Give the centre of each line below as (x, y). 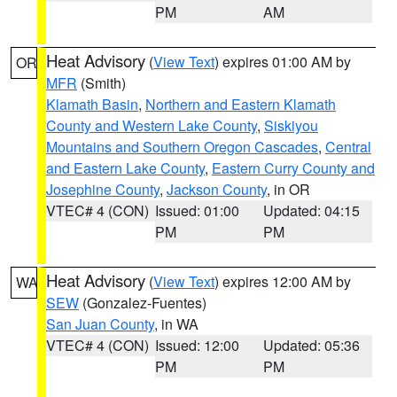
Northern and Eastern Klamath (241, 104)
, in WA (176, 324)
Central (348, 147)
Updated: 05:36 (312, 345)
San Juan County (100, 324)
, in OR (288, 189)
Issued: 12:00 (197, 345)
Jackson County (217, 189)
